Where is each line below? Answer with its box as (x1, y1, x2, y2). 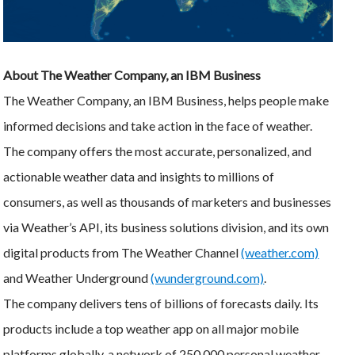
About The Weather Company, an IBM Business (3, 67, 261, 82)
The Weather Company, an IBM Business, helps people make (3, 92, 330, 108)
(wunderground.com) (151, 269, 265, 285)
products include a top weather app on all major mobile (3, 320, 300, 336)
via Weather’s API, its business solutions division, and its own (3, 219, 330, 235)
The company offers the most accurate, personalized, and (3, 143, 312, 158)
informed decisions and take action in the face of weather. (3, 117, 313, 133)
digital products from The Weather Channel (3, 244, 242, 260)
